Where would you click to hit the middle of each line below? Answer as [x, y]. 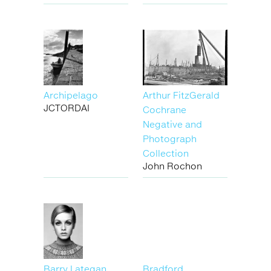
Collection [166, 153]
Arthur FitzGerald [181, 95]
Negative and [172, 124]
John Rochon [172, 165]
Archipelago [71, 95]
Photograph [170, 138]
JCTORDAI [67, 107]
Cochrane [165, 109]
